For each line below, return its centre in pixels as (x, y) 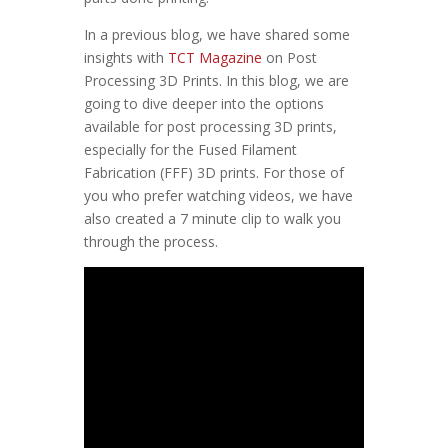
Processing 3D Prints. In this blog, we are (216, 80)
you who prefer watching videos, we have (218, 195)
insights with (124, 57)
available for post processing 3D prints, (210, 126)
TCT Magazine (213, 57)
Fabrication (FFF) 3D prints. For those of (214, 172)
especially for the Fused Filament (190, 149)
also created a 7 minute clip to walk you (212, 218)
